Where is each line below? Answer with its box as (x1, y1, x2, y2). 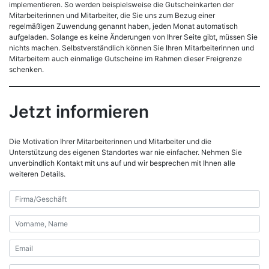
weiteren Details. (9, 169, 65, 179)
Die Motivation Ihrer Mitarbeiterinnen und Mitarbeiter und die (9, 137, 211, 147)
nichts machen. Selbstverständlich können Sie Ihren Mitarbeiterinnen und (9, 43, 254, 52)
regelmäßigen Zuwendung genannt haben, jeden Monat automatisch (9, 21, 238, 31)
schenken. (9, 64, 44, 74)
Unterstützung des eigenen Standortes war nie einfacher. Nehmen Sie (9, 148, 242, 157)
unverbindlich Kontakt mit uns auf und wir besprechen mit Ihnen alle (9, 159, 235, 168)
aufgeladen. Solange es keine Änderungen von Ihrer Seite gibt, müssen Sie (9, 32, 258, 41)
